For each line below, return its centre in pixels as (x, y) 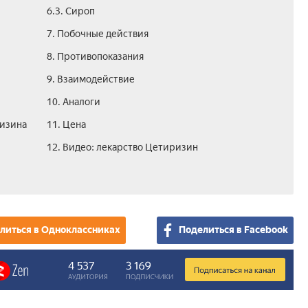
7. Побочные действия (97, 34)
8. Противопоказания (95, 57)
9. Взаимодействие (90, 79)
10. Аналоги (73, 102)
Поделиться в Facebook (233, 230)
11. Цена (66, 125)
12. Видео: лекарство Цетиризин (122, 147)
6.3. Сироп (70, 11)
